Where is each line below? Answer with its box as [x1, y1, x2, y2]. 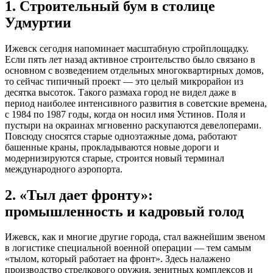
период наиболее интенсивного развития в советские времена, [5, 97, 267, 108]
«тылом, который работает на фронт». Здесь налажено [5, 253, 230, 264]
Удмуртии [5, 14, 71, 30]
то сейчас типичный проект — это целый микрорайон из [5, 76, 243, 87]
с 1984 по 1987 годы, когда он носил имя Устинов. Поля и [5, 108, 246, 119]
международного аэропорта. [5, 163, 122, 174]
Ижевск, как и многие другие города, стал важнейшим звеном [5, 232, 265, 243]
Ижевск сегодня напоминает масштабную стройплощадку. [5, 43, 249, 54]
